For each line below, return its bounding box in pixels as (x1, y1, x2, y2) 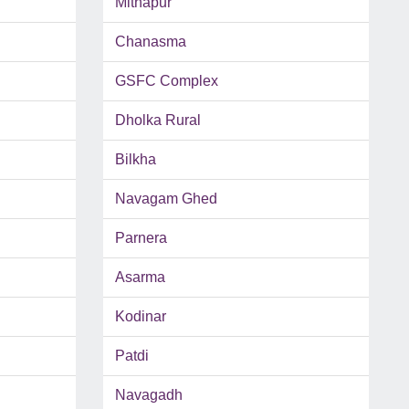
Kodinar (114, 309, 166, 325)
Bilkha (114, 152, 156, 168)
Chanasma (114, 34, 186, 50)
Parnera (114, 230, 167, 246)
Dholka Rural (114, 112, 201, 129)
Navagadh (114, 387, 183, 404)
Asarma (114, 269, 165, 286)
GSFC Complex (114, 73, 218, 89)
